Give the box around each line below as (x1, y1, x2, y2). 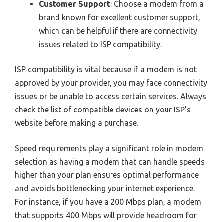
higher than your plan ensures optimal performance (15, 170, 199, 179)
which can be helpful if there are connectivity (39, 26, 197, 35)
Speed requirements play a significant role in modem (15, 143, 203, 153)
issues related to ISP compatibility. (39, 39, 162, 49)
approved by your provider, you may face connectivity (15, 78, 207, 87)
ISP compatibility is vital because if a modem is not (15, 64, 197, 74)
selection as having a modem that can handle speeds (15, 157, 205, 166)
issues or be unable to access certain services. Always (15, 91, 206, 101)
